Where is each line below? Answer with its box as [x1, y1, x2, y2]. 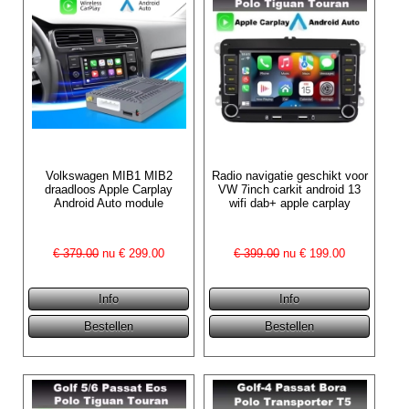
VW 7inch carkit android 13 [218, 182, 362, 196]
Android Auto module [54, 195, 164, 210]
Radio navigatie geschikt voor [211, 168, 368, 183]
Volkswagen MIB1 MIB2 [45, 168, 173, 183]
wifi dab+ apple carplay [228, 195, 351, 210]
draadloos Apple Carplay [45, 182, 173, 196]
